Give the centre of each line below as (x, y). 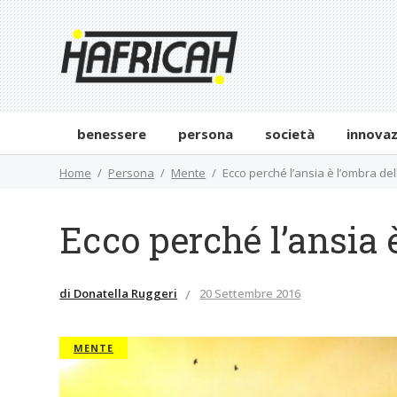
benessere (112, 133)
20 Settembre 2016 (250, 293)
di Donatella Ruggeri (119, 293)
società (290, 133)
